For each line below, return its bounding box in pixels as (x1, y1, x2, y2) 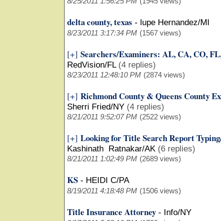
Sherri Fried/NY (67, 102, 124, 111)
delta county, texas (67, 16, 132, 28)
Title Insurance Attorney (67, 206, 156, 218)
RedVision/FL (67, 60, 116, 70)
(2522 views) (140, 112, 181, 121)
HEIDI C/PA (86, 176, 129, 185)
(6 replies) (158, 144, 195, 153)
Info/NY (164, 208, 191, 217)
